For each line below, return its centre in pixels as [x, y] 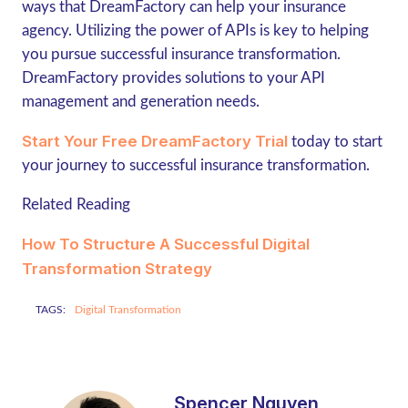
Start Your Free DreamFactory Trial [154, 141]
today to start [335, 142]
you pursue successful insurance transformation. [181, 54]
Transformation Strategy [117, 269]
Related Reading [76, 204]
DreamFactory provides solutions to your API [173, 78]
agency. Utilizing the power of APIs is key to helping [195, 31]
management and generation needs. [140, 102]
